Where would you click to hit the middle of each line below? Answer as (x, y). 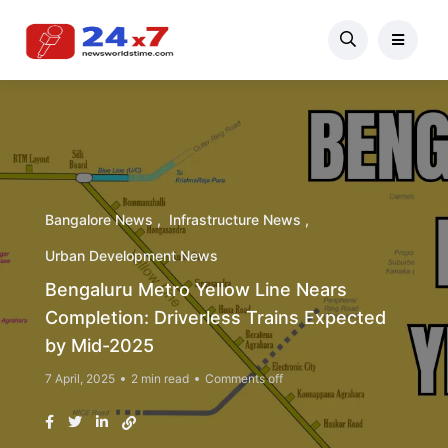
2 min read (160, 378)
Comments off (244, 378)
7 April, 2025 (80, 378)
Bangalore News (99, 219)
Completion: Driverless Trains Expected (215, 317)
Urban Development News (131, 255)
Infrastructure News (235, 219)
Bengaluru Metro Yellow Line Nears (196, 289)
